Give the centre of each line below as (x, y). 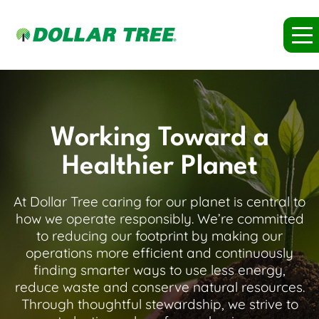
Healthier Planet (159, 167)
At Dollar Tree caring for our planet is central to (159, 202)
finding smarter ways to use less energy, (159, 270)
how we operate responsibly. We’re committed (159, 219)
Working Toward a (159, 138)
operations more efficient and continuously (159, 253)
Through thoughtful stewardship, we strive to (159, 304)
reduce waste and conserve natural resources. (159, 287)
